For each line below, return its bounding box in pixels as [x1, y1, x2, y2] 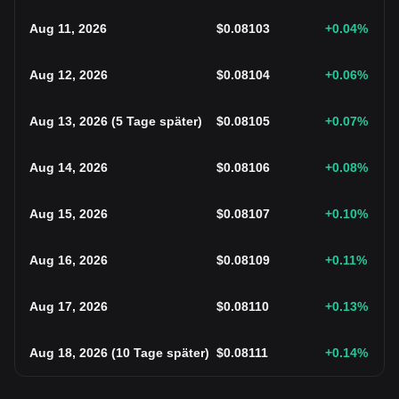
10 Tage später [116, 346, 205, 360]
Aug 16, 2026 [29, 253, 108, 267]
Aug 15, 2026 [29, 207, 108, 221]
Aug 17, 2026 [29, 299, 108, 313]
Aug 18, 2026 [29, 346, 108, 360]
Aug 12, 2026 [29, 68, 108, 82]
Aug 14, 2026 [29, 160, 108, 175]
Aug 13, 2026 [29, 114, 108, 128]
